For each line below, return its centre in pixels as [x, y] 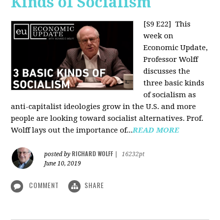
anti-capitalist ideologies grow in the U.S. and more [104, 107]
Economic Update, [176, 48]
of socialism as [170, 95]
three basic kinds [174, 83]
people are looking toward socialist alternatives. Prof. [107, 119]
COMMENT [44, 185]
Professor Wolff [171, 60]
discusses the [167, 71]
